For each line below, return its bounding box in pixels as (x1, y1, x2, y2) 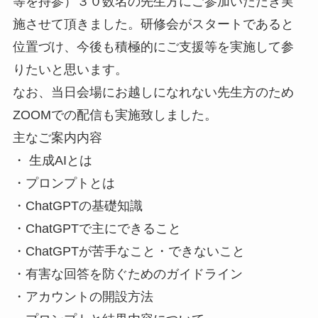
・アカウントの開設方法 (12, 289, 153, 304)
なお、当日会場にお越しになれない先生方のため (12, 84, 294, 99)
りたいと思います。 (12, 62, 128, 77)
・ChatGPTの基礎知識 (12, 198, 143, 213)
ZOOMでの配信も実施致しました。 (12, 107, 217, 122)
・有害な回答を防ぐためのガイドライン (12, 266, 243, 281)
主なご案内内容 (12, 130, 102, 145)
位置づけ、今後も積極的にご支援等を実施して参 (12, 39, 294, 54)
